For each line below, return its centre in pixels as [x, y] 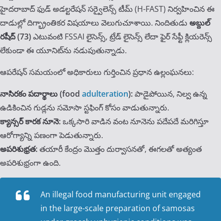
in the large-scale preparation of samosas [118, 208]
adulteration [105, 94]
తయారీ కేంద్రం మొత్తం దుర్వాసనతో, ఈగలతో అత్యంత [120, 149]
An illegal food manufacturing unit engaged [121, 195]
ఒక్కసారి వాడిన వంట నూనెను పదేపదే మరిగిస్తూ [135, 122]
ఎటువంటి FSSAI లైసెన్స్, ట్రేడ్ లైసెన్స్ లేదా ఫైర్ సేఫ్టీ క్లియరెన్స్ [122, 37]
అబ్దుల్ [200, 23]
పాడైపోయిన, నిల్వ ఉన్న [170, 94]
